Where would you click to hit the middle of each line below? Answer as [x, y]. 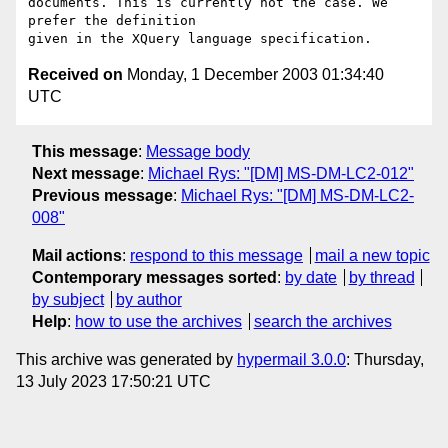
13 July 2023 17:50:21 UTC [113, 381]
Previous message [102, 195]
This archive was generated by [126, 359]
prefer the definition [112, 21]
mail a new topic [372, 255]
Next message [86, 173]
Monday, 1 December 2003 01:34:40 [253, 75]
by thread [381, 277]
